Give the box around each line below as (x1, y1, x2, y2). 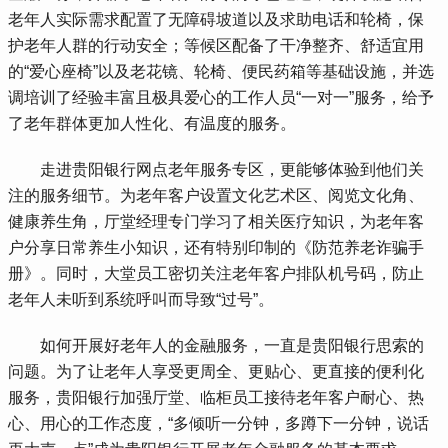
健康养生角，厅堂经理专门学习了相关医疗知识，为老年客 (8, 212, 425, 230)
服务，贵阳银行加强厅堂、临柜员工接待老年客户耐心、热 (8, 388, 425, 406)
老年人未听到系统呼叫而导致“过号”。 (8, 290, 275, 308)
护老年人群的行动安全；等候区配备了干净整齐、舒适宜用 (8, 36, 425, 54)
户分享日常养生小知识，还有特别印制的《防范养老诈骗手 (8, 238, 425, 256)
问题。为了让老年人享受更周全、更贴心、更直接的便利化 (8, 362, 425, 380)
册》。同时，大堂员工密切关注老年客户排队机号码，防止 (8, 264, 425, 282)
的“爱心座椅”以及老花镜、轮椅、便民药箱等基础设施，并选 (8, 62, 435, 80)
